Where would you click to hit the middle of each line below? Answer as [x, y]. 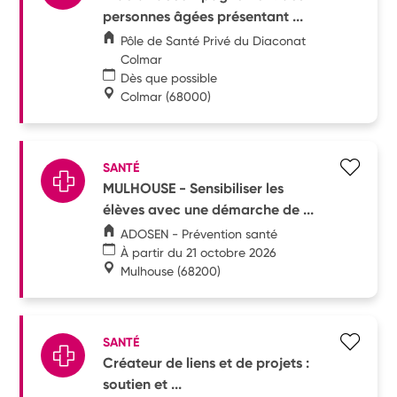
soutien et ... [143, 384]
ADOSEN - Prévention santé [199, 234]
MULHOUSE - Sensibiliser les [194, 188]
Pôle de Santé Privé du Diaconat [213, 40]
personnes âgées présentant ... [203, 16]
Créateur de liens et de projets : [206, 362]
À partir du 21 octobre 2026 [199, 252]
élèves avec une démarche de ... [209, 209]
